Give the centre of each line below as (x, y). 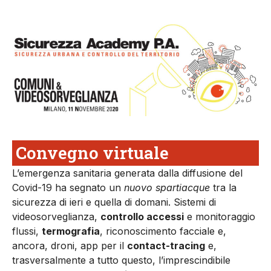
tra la (223, 188)
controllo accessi (142, 217)
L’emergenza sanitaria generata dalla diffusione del (127, 173)
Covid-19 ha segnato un (68, 188)
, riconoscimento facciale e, (163, 231)
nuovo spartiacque (167, 188)
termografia (71, 231)
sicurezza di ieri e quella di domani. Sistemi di (114, 202)
